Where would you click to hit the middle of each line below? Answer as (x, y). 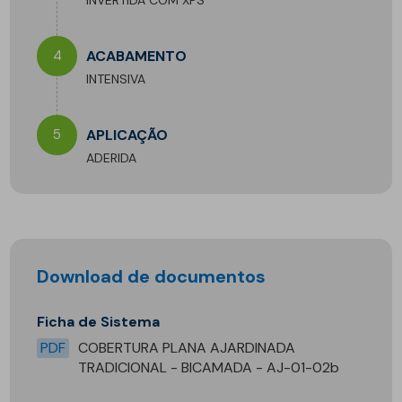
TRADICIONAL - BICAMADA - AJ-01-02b (209, 367)
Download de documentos (158, 276)
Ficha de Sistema (103, 321)
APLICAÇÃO (127, 135)
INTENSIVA (116, 79)
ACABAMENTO (137, 56)
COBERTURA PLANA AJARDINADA (187, 347)
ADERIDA (112, 157)
